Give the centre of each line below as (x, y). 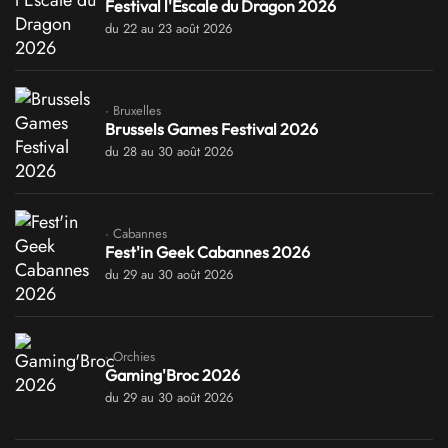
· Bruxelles (133, 110)
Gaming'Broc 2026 (172, 374)
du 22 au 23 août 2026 (168, 28)
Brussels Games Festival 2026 (211, 128)
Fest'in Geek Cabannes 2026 (207, 251)
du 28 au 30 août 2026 (169, 151)
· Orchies (130, 356)
